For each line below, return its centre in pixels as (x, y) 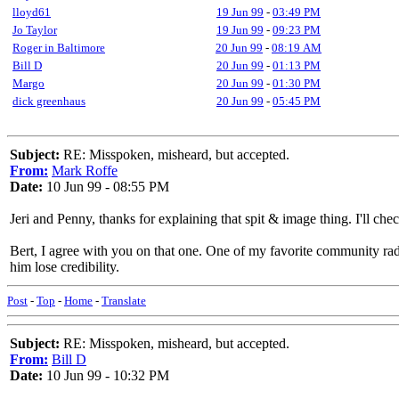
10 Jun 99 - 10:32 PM (106, 375)
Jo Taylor (35, 30)
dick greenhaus (49, 101)
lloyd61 (32, 12)
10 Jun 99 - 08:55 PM (106, 187)
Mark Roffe (85, 171)
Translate (124, 301)
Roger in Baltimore (59, 48)
